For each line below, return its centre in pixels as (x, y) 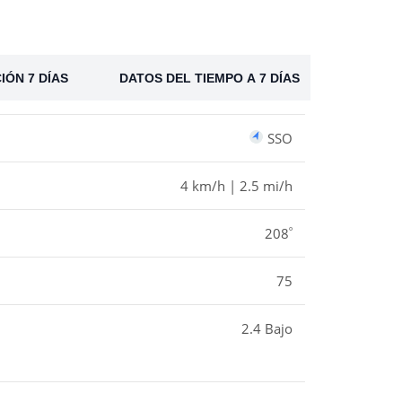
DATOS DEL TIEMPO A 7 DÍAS (209, 78)
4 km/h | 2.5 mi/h (236, 186)
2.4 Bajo (267, 329)
